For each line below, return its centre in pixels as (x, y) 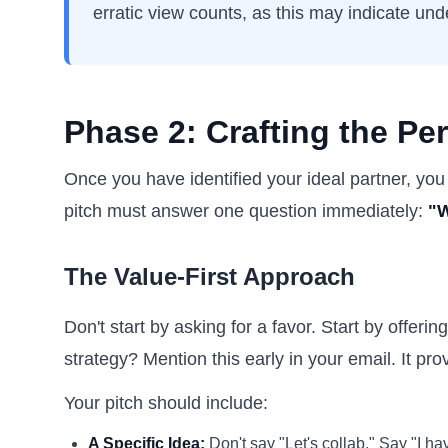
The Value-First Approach (209, 276)
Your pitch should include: (166, 403)
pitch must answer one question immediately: (246, 211)
